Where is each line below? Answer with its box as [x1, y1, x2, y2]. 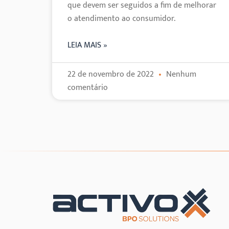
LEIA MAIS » [67, 38, 107, 53]
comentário [67, 81, 108, 95]
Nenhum [164, 67, 196, 82]
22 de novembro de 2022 [67, 67, 156, 82]
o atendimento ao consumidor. [67, 12, 175, 26]
